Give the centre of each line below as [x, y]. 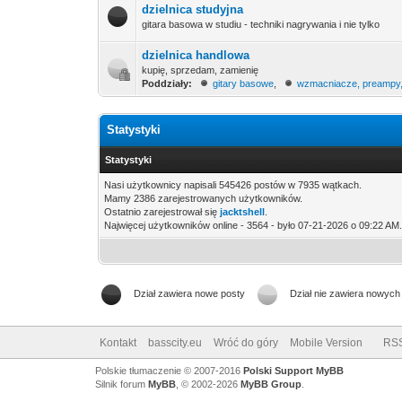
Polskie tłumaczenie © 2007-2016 [169, 371]
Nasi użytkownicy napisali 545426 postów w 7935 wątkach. [233, 185]
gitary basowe [244, 83]
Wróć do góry [245, 343]
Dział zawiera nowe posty [190, 293]
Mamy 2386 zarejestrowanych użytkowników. [204, 198]
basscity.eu [175, 343]
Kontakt [118, 343]
